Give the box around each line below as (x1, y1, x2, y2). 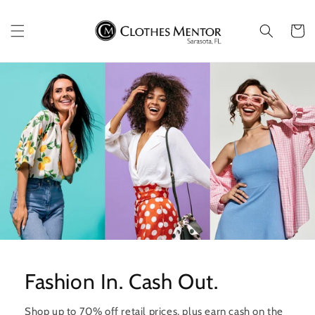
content (20, 16, 60, 30)
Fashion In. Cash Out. (25, 268, 219, 295)
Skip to (20, 4, 56, 17)
